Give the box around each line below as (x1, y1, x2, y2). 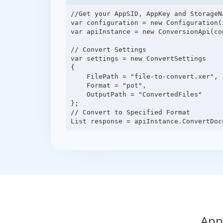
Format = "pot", (70, 81, 87, 89)
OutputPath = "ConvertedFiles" (70, 90, 87, 98)
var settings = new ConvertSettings (70, 54, 206, 62)
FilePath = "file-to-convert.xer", (70, 72, 87, 80)
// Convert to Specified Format (70, 108, 190, 116)
